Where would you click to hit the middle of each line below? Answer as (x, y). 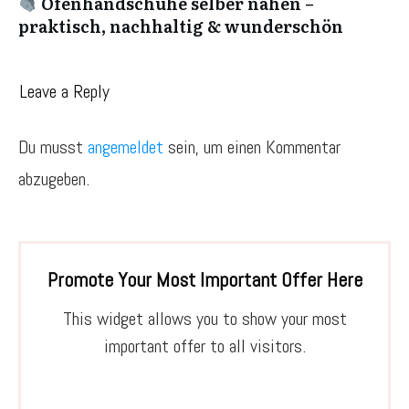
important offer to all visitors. (204, 346)
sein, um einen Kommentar (252, 147)
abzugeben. (54, 179)
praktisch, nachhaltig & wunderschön (181, 26)
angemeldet (126, 147)
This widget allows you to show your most (204, 319)
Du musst (53, 147)
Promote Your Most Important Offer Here (204, 279)
